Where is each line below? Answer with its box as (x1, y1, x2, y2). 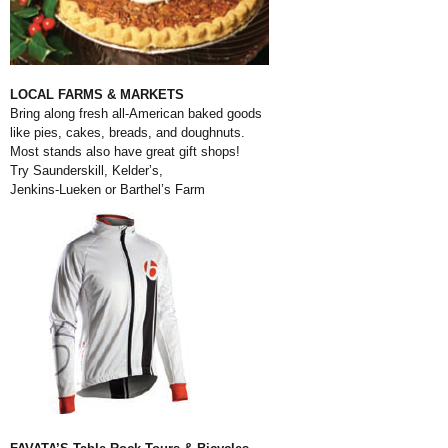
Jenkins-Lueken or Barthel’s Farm (10, 182, 205, 197)
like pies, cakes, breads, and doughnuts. (10, 125, 245, 140)
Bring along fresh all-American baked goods (10, 106, 262, 121)
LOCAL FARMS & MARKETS (10, 87, 184, 102)
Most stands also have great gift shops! (10, 144, 240, 159)
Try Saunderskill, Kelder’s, (10, 163, 163, 178)
